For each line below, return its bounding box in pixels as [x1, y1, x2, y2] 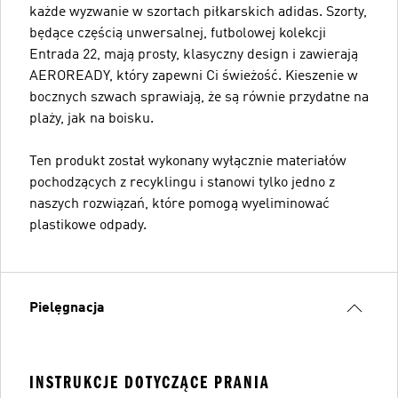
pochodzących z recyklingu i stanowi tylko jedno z [29, 176, 335, 190]
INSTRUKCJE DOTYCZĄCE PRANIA [29, 372, 270, 393]
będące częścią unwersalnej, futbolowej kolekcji [29, 27, 326, 41]
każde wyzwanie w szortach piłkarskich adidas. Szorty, [29, 5, 367, 20]
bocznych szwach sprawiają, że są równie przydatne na [29, 91, 369, 105]
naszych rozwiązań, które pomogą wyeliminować [29, 197, 330, 211]
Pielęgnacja [29, 301, 105, 315]
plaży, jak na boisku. [29, 112, 154, 126]
